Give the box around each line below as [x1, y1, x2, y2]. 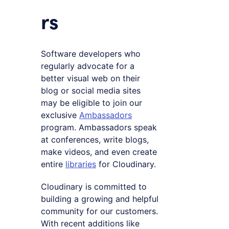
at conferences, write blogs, [41, 134, 149, 145]
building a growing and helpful [41, 193, 158, 204]
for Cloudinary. [96, 158, 156, 169]
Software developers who [41, 48, 141, 59]
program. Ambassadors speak [41, 122, 157, 132]
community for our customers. [41, 205, 158, 216]
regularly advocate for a [41, 60, 134, 71]
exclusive [41, 109, 79, 120]
